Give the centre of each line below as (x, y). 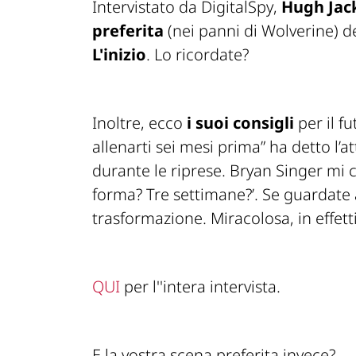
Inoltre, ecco (137, 123)
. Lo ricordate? (197, 55)
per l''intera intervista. (200, 287)
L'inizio (119, 55)
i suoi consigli (238, 123)
